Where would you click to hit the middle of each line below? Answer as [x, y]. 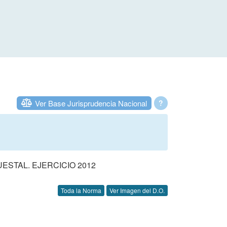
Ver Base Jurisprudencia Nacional [91, 103]
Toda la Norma [81, 191]
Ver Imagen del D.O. [137, 191]
